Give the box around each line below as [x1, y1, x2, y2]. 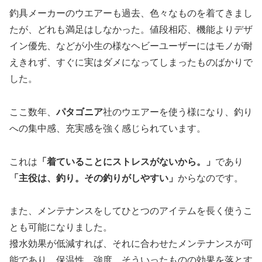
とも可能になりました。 [9, 222, 112, 233]
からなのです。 [178, 173, 243, 183]
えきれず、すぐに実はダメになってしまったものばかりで [9, 57, 253, 68]
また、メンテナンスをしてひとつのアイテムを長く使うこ [9, 206, 253, 216]
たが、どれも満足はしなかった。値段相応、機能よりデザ [9, 25, 253, 35]
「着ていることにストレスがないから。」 [37, 156, 215, 167]
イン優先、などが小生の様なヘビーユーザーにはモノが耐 [9, 41, 253, 51]
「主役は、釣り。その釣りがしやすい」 [9, 173, 178, 183]
